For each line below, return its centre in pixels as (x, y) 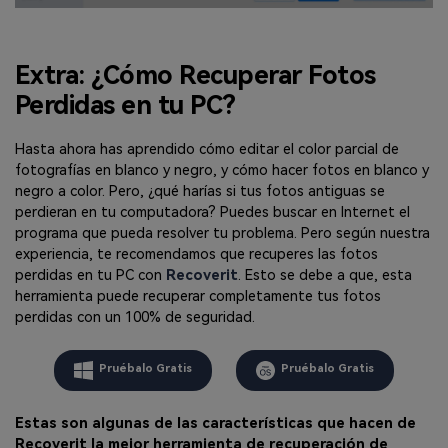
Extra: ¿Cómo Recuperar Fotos (195, 74)
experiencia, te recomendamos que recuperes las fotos (196, 254)
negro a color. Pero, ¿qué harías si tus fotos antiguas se (200, 191)
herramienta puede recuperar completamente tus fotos (198, 296)
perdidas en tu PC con (88, 275)
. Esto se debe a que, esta (325, 275)
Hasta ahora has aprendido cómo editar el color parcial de (207, 149)
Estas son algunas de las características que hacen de (215, 424)
